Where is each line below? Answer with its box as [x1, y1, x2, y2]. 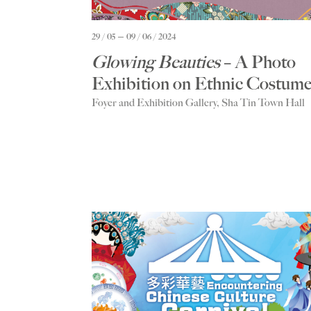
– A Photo [224, 51, 296, 72]
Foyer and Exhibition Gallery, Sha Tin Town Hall [92, 96, 305, 110]
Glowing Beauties [92, 51, 224, 72]
